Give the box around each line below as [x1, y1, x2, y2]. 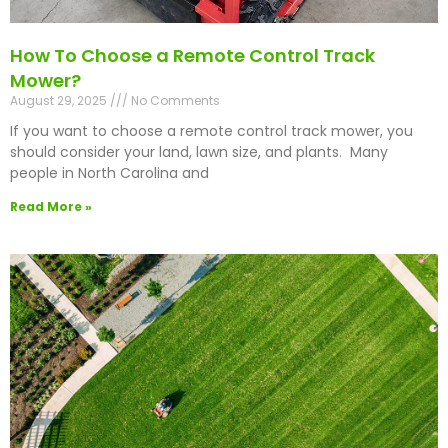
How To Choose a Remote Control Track [10, 43, 375, 69]
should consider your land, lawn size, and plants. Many [10, 142, 388, 163]
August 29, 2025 [10, 92, 110, 110]
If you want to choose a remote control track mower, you [10, 121, 413, 142]
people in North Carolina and [10, 163, 209, 184]
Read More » [10, 198, 92, 216]
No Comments [128, 92, 220, 110]
